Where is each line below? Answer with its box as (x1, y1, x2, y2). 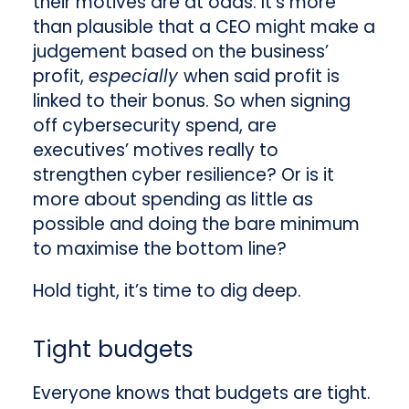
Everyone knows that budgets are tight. (32, 380, 371, 405)
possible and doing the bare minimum (32, 212, 360, 237)
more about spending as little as (32, 187, 313, 213)
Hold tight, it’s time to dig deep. (32, 278, 301, 304)
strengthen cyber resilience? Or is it (32, 163, 334, 188)
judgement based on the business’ (32, 39, 329, 65)
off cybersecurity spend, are (32, 113, 277, 139)
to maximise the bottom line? (32, 236, 287, 262)
